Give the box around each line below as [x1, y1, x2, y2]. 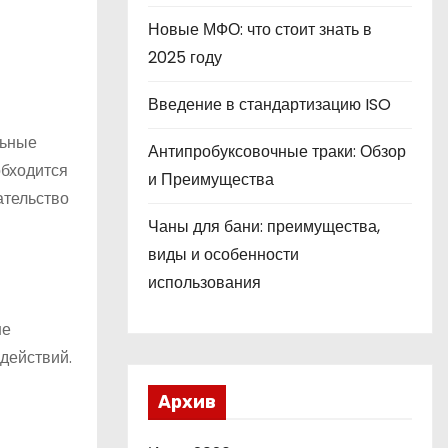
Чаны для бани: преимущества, [148, 215, 380, 238]
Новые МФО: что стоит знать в [148, 18, 372, 41]
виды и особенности [148, 243, 299, 266]
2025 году [148, 46, 222, 69]
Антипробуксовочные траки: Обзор [148, 140, 406, 163]
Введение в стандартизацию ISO [148, 93, 391, 116]
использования [148, 271, 261, 294]
